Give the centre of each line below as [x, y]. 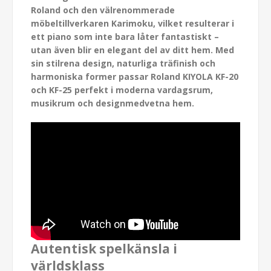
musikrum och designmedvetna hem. [113, 103]
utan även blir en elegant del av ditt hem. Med [132, 50]
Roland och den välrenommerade [103, 10]
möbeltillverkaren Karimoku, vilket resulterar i [132, 24]
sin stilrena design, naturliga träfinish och [123, 64]
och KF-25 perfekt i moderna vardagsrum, [122, 90]
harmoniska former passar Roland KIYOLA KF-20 [135, 77]
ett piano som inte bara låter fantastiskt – [125, 37]
